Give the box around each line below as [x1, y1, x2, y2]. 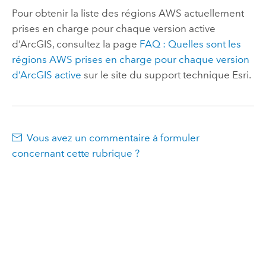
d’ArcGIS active [11, 68, 81, 81]
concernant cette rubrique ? [11, 147, 140, 159]
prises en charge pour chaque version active [11, 22, 216, 34]
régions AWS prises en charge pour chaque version [11, 53, 249, 65]
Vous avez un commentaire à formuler [27, 131, 200, 144]
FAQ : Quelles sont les [139, 37, 241, 50]
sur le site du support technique [81, 68, 232, 81]
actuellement [181, 7, 244, 19]
